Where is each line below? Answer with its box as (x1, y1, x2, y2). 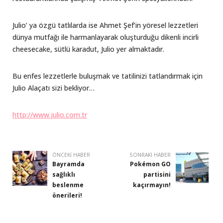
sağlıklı (52, 170, 75, 179)
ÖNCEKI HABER (52, 151, 90, 158)
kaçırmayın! (133, 181, 171, 189)
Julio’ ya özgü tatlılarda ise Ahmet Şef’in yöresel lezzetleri (12, 20, 198, 30)
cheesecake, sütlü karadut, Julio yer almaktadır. (12, 44, 164, 54)
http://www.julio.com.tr (12, 110, 87, 119)
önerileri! (52, 191, 82, 200)
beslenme (52, 181, 84, 189)
